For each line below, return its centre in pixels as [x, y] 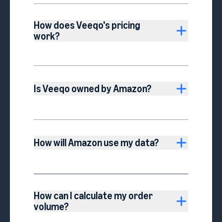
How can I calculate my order [93, 196]
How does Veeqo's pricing [87, 25]
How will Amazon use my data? [96, 143]
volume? [51, 207]
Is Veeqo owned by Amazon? [93, 89]
